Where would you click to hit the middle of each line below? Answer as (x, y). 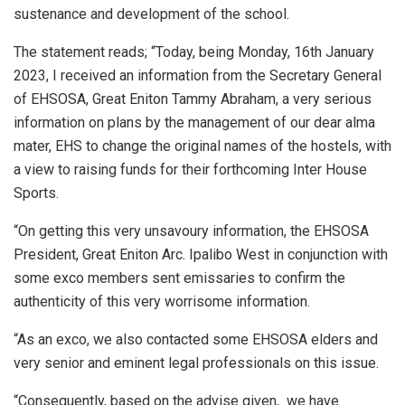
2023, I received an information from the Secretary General (198, 75)
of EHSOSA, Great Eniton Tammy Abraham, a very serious (193, 99)
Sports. (36, 193)
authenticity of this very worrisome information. (162, 301)
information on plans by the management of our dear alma (194, 122)
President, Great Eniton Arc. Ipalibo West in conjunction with (201, 254)
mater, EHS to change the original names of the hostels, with (202, 146)
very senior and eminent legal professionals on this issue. (196, 363)
